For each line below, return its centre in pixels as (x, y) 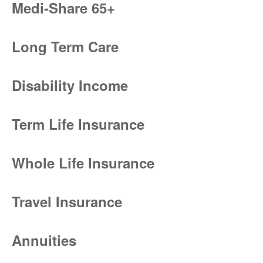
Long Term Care (65, 46)
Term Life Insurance (78, 124)
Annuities (44, 240)
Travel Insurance (67, 201)
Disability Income (70, 85)
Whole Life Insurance (83, 163)
